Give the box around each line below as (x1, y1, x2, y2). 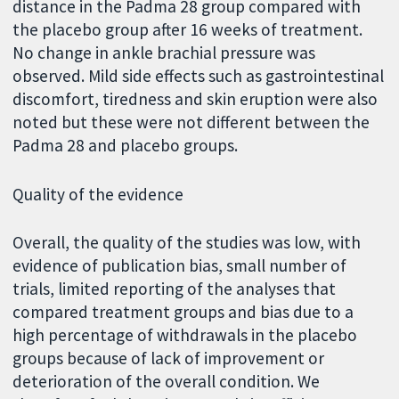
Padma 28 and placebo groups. (12, 134, 239, 156)
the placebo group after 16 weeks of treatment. (12, 18, 363, 40)
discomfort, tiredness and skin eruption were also (12, 87, 379, 110)
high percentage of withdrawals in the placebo (12, 324, 358, 346)
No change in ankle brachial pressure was (12, 41, 316, 63)
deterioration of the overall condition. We (12, 370, 321, 393)
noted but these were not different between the (12, 110, 370, 133)
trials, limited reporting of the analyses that (12, 278, 337, 300)
